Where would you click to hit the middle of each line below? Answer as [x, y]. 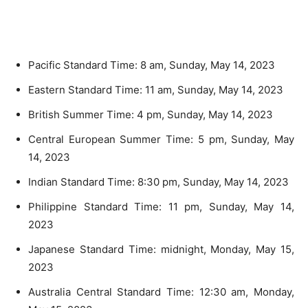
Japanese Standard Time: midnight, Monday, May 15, [161, 249]
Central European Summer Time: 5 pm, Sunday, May [161, 139]
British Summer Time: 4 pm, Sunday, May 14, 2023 [151, 114]
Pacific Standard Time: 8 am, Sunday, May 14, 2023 [152, 65]
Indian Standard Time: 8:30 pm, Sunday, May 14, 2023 [158, 181]
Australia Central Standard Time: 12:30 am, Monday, [161, 291]
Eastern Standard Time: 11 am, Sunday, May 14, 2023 [156, 89]
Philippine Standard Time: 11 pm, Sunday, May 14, [161, 206]
